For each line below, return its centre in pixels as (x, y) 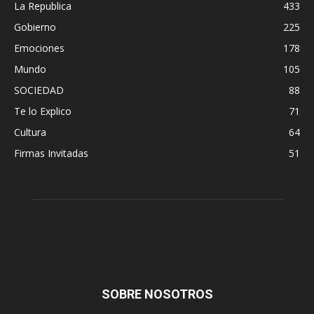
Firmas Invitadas (51, 153)
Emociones (39, 48)
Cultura (30, 132)
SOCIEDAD (39, 90)
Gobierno (35, 27)
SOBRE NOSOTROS (157, 294)
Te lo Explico (43, 111)
